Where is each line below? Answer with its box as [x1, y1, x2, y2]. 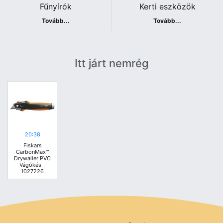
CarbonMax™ [15, 148, 49, 156]
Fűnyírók [39, 1, 72, 12]
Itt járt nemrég [74, 57, 149, 70]
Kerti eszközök [139, 1, 196, 12]
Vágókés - [19, 161, 45, 169]
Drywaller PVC [14, 155, 51, 162]
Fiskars [23, 142, 42, 149]
